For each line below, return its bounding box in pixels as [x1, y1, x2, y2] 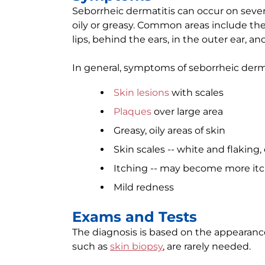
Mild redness [114, 182, 174, 193]
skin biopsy [110, 241, 163, 252]
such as [72, 241, 110, 252]
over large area [151, 106, 223, 117]
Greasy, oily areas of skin [114, 125, 225, 136]
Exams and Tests [72, 208, 197, 225]
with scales [169, 87, 224, 98]
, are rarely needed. [163, 241, 251, 252]
